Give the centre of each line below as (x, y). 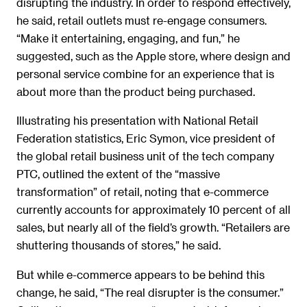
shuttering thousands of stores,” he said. (119, 245)
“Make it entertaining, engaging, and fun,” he (128, 38)
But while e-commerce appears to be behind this (140, 274)
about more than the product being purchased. (136, 91)
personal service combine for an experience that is (145, 73)
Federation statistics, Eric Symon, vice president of (146, 138)
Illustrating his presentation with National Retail (137, 121)
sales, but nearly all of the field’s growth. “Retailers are (153, 228)
